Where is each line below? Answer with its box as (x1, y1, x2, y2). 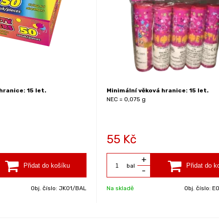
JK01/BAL (59, 185, 87, 192)
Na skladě (107, 185, 134, 192)
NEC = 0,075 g (107, 96, 146, 103)
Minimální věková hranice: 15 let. (107, 87, 209, 94)
